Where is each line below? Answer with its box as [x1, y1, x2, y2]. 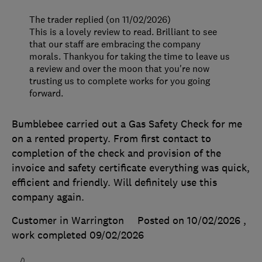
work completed [12, 229, 89, 242]
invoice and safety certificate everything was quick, [12, 161, 250, 175]
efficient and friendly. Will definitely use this [12, 176, 217, 189]
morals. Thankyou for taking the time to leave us [29, 50, 230, 63]
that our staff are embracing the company [29, 38, 201, 50]
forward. [29, 87, 63, 99]
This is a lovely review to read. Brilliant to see [29, 26, 217, 38]
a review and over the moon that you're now [29, 63, 209, 75]
